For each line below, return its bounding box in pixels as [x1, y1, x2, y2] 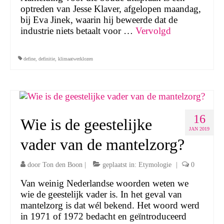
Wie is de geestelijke [20, 115, 152, 134]
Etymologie [138, 161, 171, 169]
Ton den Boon [42, 161, 82, 169]
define [23, 55, 35, 61]
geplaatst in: [100, 161, 138, 169]
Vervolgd [135, 25, 171, 36]
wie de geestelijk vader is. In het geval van [20, 189, 182, 200]
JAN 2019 [189, 126, 209, 132]
